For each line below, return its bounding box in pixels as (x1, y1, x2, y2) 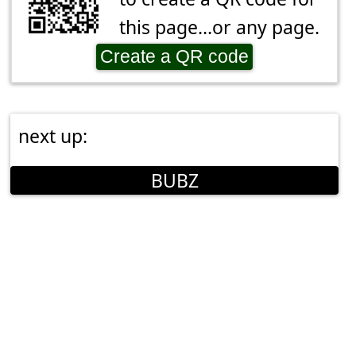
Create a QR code (100, 46, 249, 68)
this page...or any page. (119, 14, 320, 41)
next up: (18, 123, 88, 149)
